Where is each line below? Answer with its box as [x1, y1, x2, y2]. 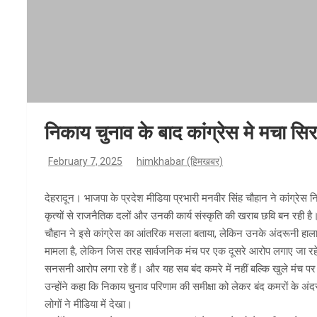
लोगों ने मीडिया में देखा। [45, 298, 132, 311]
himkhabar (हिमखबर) [137, 156, 223, 167]
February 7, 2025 [48, 156, 122, 167]
